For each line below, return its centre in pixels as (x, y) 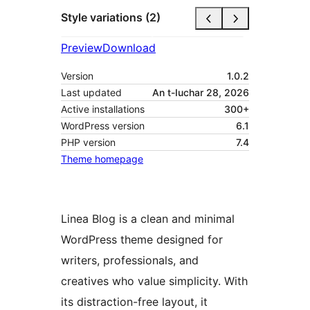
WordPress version (103, 125)
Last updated (91, 92)
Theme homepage (102, 158)
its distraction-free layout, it (134, 301)
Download (129, 47)
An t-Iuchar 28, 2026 (201, 92)
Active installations (103, 109)
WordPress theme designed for (142, 239)
